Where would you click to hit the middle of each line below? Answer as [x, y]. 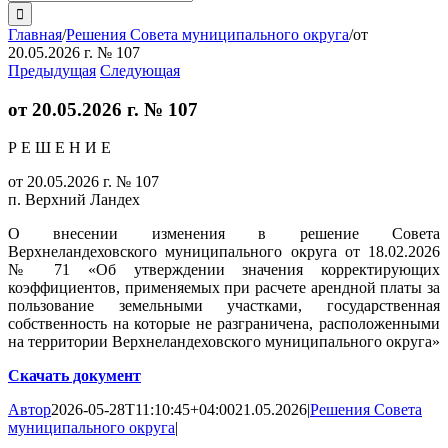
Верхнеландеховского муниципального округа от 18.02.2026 [224, 252]
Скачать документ [74, 376]
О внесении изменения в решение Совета [224, 234]
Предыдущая [52, 70]
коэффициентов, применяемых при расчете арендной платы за [224, 288]
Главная [35, 34]
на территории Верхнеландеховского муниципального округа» [224, 342]
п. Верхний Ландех [74, 200]
